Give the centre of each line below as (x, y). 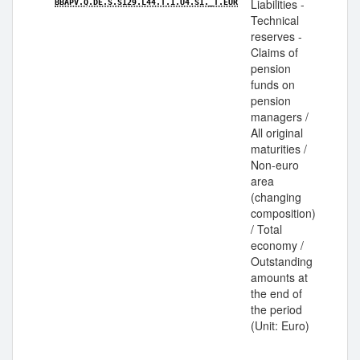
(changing (276, 197)
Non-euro (275, 165)
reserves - (276, 36)
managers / (280, 117)
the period (276, 309)
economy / (277, 245)
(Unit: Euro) (280, 325)
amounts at (279, 277)
